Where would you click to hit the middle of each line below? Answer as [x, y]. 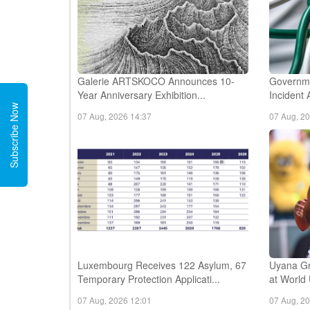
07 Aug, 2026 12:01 [115, 300]
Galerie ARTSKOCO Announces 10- [156, 81]
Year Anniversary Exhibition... [142, 94]
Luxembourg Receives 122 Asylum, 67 [162, 265]
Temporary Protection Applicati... [149, 279]
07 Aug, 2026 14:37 [115, 116]
